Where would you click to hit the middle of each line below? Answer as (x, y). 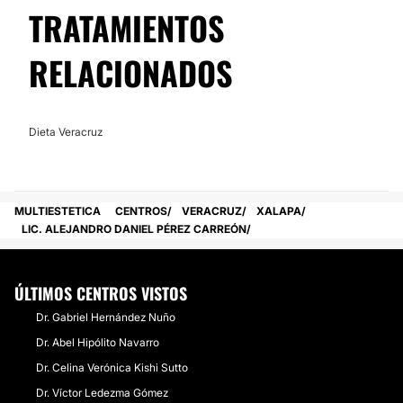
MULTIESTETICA (58, 211)
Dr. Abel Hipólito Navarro (98, 342)
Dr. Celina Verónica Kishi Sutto (112, 367)
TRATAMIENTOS (127, 27)
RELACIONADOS (131, 72)
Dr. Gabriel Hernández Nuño (106, 317)
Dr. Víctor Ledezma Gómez (102, 393)
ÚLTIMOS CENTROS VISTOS (101, 293)
